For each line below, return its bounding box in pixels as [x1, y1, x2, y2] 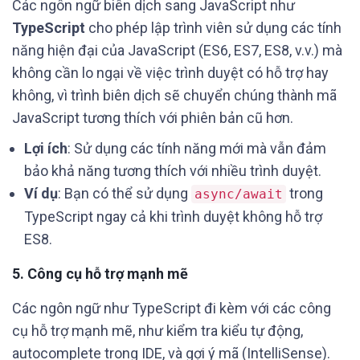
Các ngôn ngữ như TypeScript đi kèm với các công [12, 300, 331, 317]
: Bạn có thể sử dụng [58, 185, 191, 202]
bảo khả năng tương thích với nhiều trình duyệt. [24, 162, 321, 179]
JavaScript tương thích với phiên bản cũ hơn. [12, 109, 293, 126]
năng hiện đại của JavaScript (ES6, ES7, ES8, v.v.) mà [12, 42, 342, 59]
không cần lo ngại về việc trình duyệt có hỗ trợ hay [12, 64, 329, 81]
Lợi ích [24, 140, 67, 157]
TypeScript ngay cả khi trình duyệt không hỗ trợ [24, 208, 322, 225]
